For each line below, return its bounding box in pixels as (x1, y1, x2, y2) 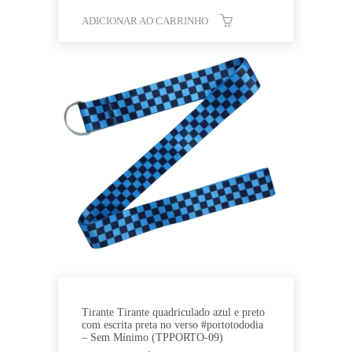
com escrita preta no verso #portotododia (82, 318, 263, 331)
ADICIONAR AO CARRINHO (82, 14, 208, 27)
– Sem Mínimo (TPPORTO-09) (82, 331, 223, 343)
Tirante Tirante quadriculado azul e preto (82, 306, 265, 318)
